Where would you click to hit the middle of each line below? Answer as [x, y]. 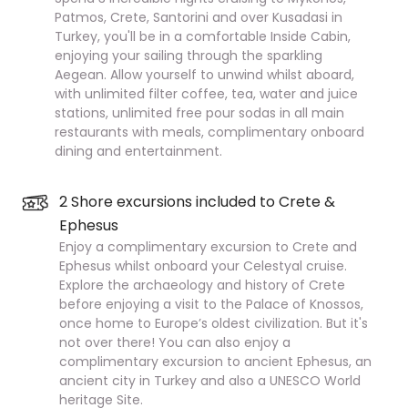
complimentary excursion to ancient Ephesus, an [215, 362]
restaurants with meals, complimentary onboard [209, 132]
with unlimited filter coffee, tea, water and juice [206, 94]
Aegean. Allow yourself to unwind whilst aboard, [204, 75]
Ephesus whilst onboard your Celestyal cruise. [203, 266]
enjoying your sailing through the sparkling [189, 56]
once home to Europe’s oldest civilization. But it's [214, 323]
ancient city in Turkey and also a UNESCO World [210, 381]
